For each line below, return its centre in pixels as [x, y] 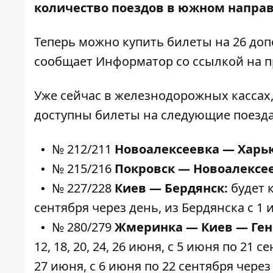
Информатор [134, 61]
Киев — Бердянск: [173, 188]
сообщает [65, 61]
